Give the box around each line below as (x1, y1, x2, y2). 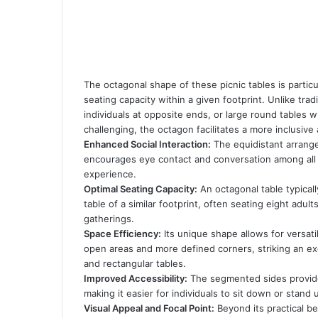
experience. (84, 168, 136, 180)
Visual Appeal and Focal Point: (84, 302, 214, 314)
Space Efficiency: (84, 228, 161, 239)
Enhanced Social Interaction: (84, 138, 211, 150)
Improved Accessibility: (84, 273, 187, 284)
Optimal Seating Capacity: (84, 183, 197, 194)
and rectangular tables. (84, 258, 186, 269)
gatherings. (84, 213, 134, 224)
